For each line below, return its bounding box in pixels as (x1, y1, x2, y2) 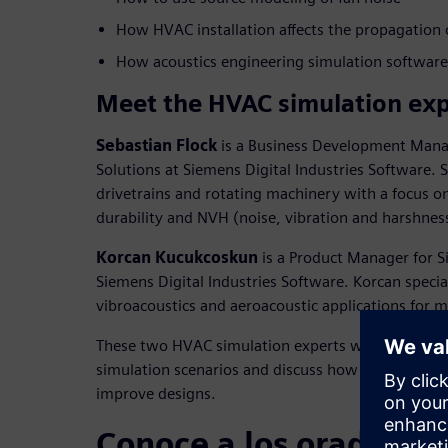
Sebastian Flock (96, 136, 217, 156)
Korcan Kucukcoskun (96, 248, 258, 268)
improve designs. (96, 384, 216, 404)
